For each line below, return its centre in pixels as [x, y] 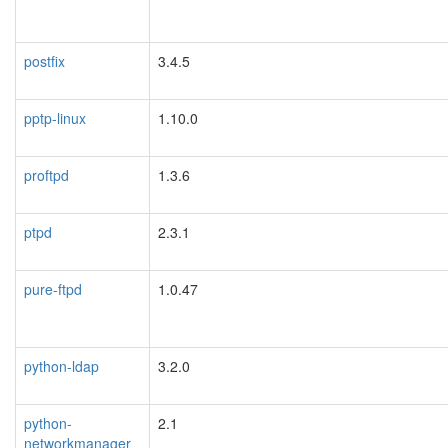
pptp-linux [55, 117]
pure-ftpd [53, 288]
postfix [44, 60]
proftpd [46, 174]
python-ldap [61, 365]
